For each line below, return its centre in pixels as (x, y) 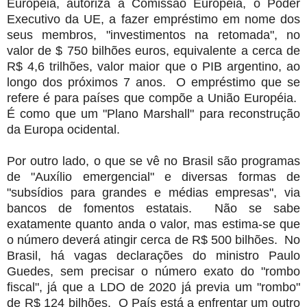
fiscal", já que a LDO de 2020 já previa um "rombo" (153, 287)
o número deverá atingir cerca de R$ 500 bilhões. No (153, 240)
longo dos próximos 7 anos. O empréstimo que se (153, 82)
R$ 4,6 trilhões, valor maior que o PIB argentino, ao (153, 66)
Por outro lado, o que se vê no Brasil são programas (153, 161)
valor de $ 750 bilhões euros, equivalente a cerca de (153, 50)
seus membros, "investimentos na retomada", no (153, 35)
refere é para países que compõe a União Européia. (153, 98)
